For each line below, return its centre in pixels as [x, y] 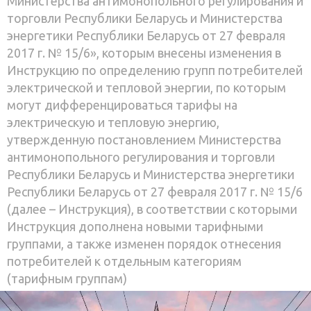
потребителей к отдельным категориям [124, 261]
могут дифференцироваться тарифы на [122, 104]
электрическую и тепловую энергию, [113, 122]
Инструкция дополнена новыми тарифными [135, 226]
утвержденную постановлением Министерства [144, 139]
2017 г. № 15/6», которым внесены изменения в [144, 52]
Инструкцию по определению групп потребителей [155, 70]
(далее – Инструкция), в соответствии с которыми [152, 209]
